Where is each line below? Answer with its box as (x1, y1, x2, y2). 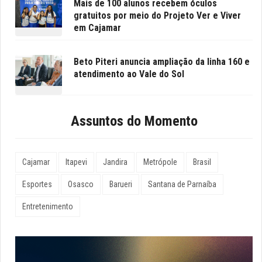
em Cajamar (74, 22, 121, 33)
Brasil (193, 157, 211, 167)
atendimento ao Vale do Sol (74, 68, 184, 80)
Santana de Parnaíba (148, 180, 216, 189)
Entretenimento (22, 202, 73, 212)
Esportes (22, 180, 52, 189)
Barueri (109, 180, 132, 189)
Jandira (103, 157, 127, 167)
